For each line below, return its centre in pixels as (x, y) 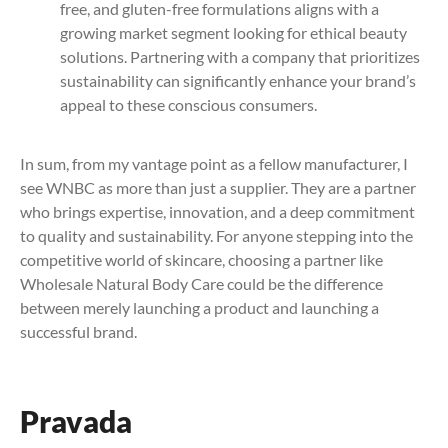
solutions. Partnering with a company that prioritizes (240, 57)
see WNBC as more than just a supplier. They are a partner (218, 187)
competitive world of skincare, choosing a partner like (201, 259)
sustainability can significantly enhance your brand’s (238, 81)
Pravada (76, 420)
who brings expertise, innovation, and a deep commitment (217, 211)
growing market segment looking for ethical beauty (233, 33)
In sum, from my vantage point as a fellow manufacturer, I (214, 163)
